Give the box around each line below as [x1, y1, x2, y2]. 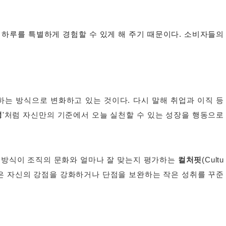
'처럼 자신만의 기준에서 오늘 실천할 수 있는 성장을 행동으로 [2, 111, 224, 120]
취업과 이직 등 [171, 96, 224, 105]
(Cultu [202, 156, 224, 164]
